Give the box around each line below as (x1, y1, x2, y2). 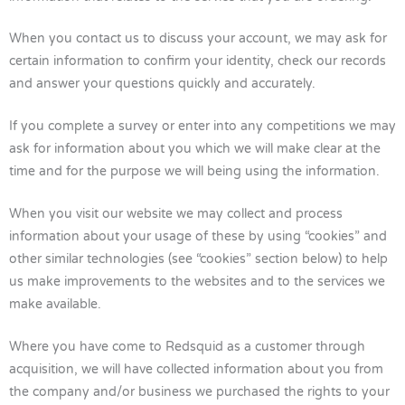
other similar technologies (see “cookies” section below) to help (9, 251, 388, 268)
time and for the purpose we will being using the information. (9, 164, 380, 180)
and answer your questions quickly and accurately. (9, 76, 316, 92)
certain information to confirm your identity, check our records (9, 53, 386, 70)
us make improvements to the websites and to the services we (9, 274, 385, 290)
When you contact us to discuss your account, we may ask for (9, 31, 387, 47)
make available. (9, 297, 101, 313)
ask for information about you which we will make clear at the (9, 141, 381, 157)
